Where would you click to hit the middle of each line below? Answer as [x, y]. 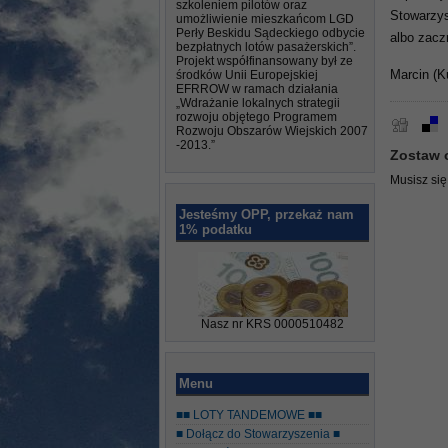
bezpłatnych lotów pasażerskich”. [266, 47]
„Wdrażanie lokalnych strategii [258, 103]
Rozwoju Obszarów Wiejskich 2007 [272, 131]
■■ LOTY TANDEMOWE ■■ [249, 415]
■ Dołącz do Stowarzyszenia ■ [258, 434]
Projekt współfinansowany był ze [264, 61]
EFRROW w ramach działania [257, 89]
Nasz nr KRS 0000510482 [272, 324]
